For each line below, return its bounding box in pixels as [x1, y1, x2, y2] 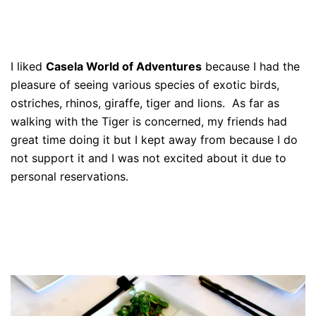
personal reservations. [11, 169, 128, 183]
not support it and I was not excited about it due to [11, 150, 286, 165]
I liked [11, 59, 46, 73]
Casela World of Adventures [46, 59, 202, 73]
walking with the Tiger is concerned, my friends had [11, 114, 287, 128]
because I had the [202, 59, 300, 73]
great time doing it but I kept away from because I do [11, 132, 298, 147]
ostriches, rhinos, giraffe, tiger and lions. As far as [11, 95, 279, 110]
